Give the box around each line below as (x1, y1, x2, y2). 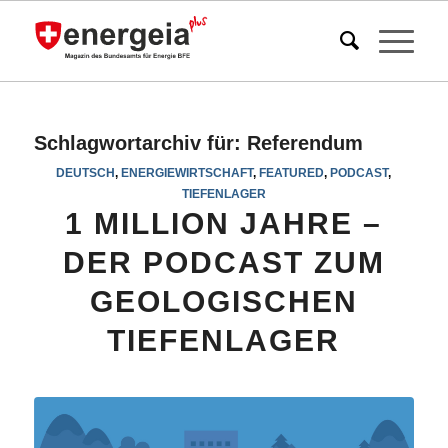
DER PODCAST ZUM (62, 246, 385, 279)
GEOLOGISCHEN (89, 285, 358, 318)
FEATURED (259, 166, 325, 179)
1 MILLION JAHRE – (65, 207, 383, 240)
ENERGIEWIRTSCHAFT (121, 166, 254, 179)
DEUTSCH (56, 166, 116, 179)
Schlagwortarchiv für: (33, 132, 247, 154)
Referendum (246, 132, 363, 154)
